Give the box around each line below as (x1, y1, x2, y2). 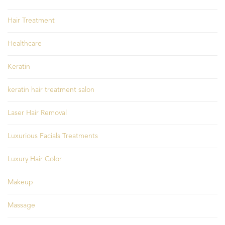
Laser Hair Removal (8, 109, 67, 117)
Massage (8, 202, 35, 209)
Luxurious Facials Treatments (8, 133, 98, 140)
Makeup (8, 179, 33, 186)
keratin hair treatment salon (8, 86, 94, 94)
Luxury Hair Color (8, 156, 62, 163)
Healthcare (8, 40, 42, 48)
